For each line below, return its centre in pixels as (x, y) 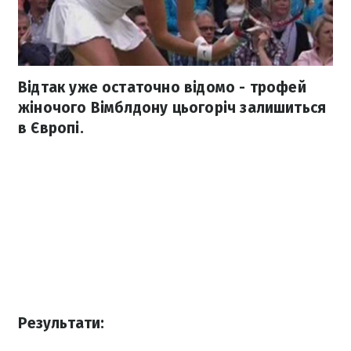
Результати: (61, 324)
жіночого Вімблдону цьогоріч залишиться (172, 108)
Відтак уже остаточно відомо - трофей (162, 88)
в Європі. (51, 128)
